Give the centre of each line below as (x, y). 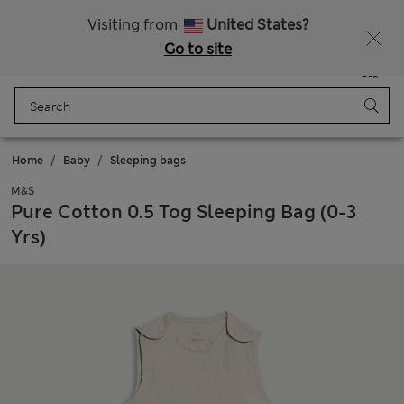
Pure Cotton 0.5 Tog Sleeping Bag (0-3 (184, 212)
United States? (257, 25)
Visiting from (134, 25)
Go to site (198, 49)
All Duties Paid (202, 13)
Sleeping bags (148, 161)
